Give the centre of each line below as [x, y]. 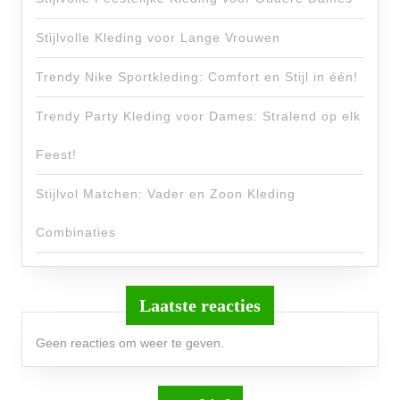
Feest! [56, 154]
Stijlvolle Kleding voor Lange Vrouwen [158, 37]
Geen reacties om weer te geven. [130, 343]
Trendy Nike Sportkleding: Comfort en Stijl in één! [197, 77]
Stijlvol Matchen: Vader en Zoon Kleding [166, 194]
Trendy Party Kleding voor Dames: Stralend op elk [198, 116]
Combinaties [76, 232]
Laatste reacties [200, 305]
